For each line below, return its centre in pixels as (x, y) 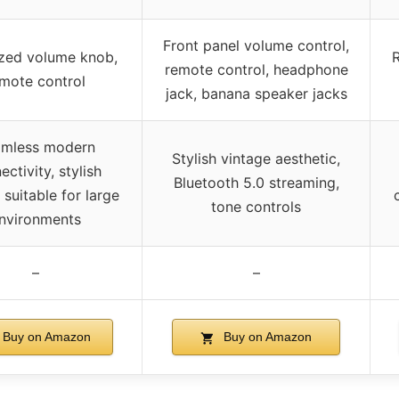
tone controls (256, 207)
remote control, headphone (256, 70)
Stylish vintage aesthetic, (256, 159)
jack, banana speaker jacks (256, 94)
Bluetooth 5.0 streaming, (256, 183)
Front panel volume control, (256, 46)
